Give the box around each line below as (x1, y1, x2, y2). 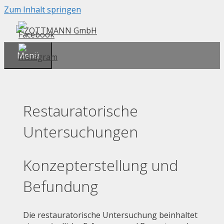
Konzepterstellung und (23, 154, 178, 175)
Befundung (23, 175, 98, 196)
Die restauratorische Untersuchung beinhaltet (23, 209, 197, 220)
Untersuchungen (23, 121, 138, 142)
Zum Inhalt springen (4, 4, 81, 15)
